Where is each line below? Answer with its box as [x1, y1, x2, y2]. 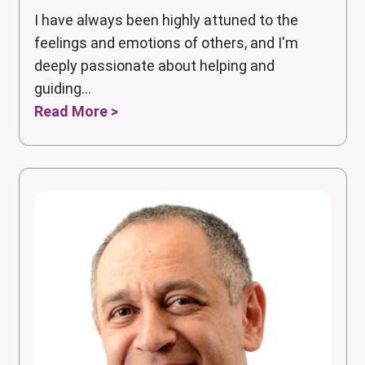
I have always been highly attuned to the [33, 11, 298, 29]
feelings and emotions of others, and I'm [33, 34, 298, 52]
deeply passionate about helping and [33, 57, 275, 75]
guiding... [33, 80, 91, 98]
